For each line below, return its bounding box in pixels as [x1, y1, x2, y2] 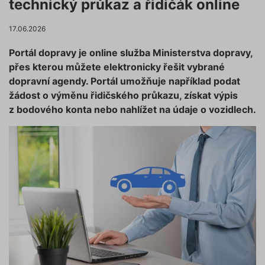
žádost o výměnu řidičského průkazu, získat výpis [9, 89, 238, 102]
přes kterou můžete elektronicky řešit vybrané [9, 61, 225, 73]
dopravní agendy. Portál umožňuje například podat [9, 75, 240, 88]
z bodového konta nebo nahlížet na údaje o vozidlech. [9, 104, 256, 116]
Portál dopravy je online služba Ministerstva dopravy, [9, 47, 253, 59]
